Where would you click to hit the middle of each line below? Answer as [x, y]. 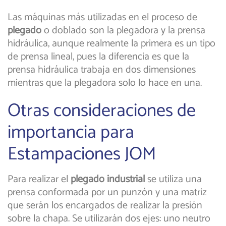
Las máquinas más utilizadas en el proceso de [102, 18]
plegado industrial [108, 180]
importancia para [71, 133]
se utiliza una [173, 180]
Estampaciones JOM [82, 154]
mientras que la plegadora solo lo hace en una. [105, 83]
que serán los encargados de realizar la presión [105, 206]
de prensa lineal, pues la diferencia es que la [98, 57]
